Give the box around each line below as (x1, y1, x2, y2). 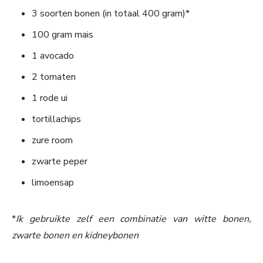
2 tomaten (32, 70, 76, 84)
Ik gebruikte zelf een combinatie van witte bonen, (16, 213, 251, 226)
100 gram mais (32, 28, 93, 42)
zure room (32, 134, 73, 147)
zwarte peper (32, 155, 87, 168)
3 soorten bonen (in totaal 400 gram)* (32, 7, 190, 21)
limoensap (32, 176, 74, 190)
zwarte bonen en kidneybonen (12, 229, 139, 242)
